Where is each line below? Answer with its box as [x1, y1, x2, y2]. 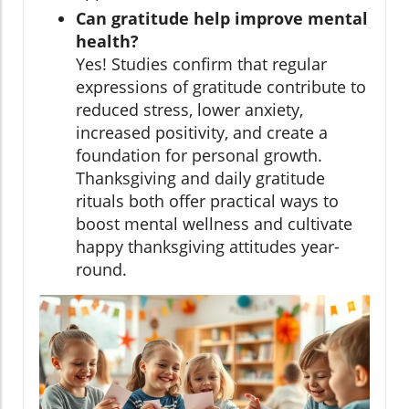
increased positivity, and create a [76, 121, 328, 143]
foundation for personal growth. [76, 143, 322, 166]
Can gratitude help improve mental [76, 6, 368, 29]
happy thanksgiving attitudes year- [76, 235, 340, 257]
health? [76, 29, 139, 52]
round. [76, 257, 127, 280]
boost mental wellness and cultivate [76, 212, 352, 235]
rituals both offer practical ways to [76, 189, 339, 212]
